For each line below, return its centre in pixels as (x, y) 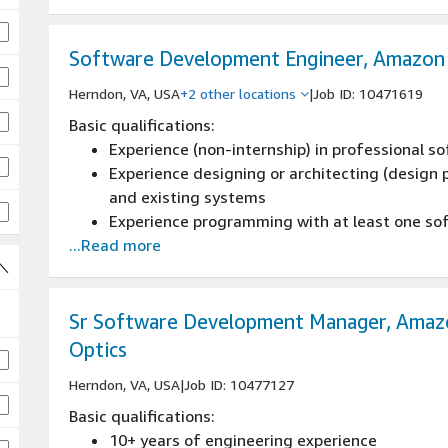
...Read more (115, 245)
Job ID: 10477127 (239, 384)
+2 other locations (238, 93)
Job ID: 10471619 (368, 93)
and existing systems (187, 197)
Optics (98, 349)
